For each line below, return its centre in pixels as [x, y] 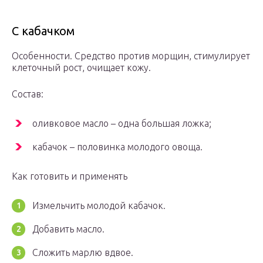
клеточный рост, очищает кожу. [81, 68]
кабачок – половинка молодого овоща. [117, 147]
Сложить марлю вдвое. [83, 253]
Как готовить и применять [70, 176]
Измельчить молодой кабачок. [99, 206]
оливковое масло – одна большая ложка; [122, 124]
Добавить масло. [68, 229]
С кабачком [43, 31]
